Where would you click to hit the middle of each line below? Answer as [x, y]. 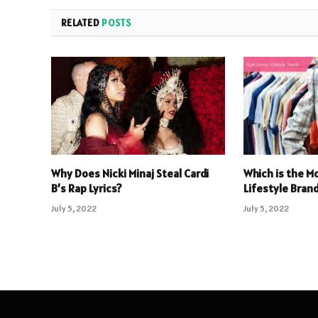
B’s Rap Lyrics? [87, 188]
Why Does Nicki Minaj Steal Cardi [130, 173]
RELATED [82, 22]
